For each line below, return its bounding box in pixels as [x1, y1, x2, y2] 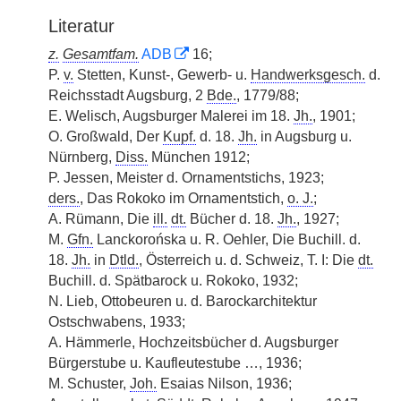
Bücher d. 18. [186, 211, 277, 226]
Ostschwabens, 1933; [48, 314, 185, 329]
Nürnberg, [48, 149, 115, 165]
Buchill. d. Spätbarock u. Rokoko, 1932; [48, 273, 298, 288]
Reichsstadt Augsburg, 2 [48, 88, 207, 103]
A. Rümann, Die [48, 211, 153, 226]
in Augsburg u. [257, 129, 352, 144]
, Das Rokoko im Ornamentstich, [80, 191, 287, 206]
